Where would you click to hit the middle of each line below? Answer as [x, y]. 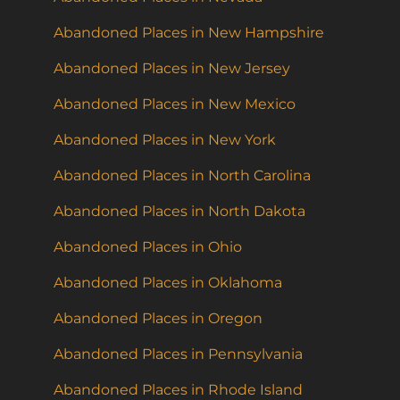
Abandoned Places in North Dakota [179, 212]
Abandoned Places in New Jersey [172, 69]
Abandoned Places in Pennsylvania [178, 354]
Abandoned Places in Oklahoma [168, 283]
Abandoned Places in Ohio [148, 247]
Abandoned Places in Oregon [158, 319]
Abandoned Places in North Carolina [182, 176]
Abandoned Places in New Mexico [175, 104]
